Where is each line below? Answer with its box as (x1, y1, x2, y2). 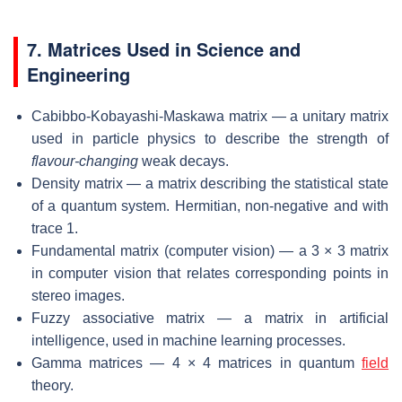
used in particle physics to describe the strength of (31, 131, 389, 147)
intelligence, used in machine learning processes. (31, 333, 345, 349)
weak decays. (138, 153, 229, 170)
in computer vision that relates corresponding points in (31, 266, 389, 282)
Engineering (27, 61, 130, 88)
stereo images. (31, 288, 125, 304)
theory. (31, 378, 74, 394)
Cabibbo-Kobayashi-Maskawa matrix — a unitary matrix (31, 109, 389, 125)
